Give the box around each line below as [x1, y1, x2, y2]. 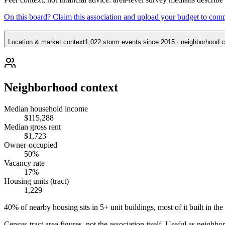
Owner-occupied [4, 140, 57, 149]
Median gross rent [4, 122, 61, 131]
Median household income [4, 104, 88, 113]
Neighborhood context [4, 80, 118, 94]
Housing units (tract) [4, 176, 69, 185]
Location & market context [8, 38, 85, 46]
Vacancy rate [4, 158, 45, 167]
